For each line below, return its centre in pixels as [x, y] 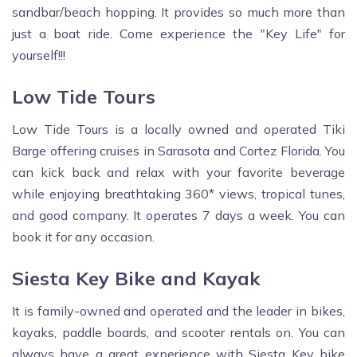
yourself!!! [39, 55]
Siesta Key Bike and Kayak [136, 279]
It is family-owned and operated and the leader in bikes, [178, 311]
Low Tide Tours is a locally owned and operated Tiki [178, 129]
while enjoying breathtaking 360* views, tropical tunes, [178, 194]
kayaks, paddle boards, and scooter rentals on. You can [178, 333]
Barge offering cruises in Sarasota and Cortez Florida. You [178, 151]
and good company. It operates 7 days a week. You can [178, 216]
